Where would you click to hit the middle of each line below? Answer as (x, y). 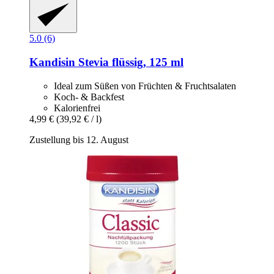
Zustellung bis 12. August (79, 139)
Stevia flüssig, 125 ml (129, 62)
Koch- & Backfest (89, 97)
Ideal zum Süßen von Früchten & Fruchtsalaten (145, 86)
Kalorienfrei (77, 108)
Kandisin (52, 62)
